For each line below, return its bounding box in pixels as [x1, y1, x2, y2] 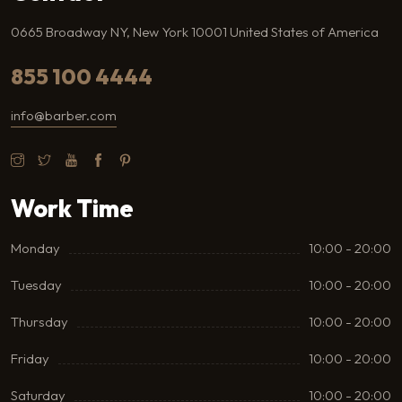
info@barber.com [11, 106, 117, 124]
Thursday [11, 312, 68, 330]
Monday [11, 239, 60, 257]
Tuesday [11, 275, 62, 293]
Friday [11, 349, 49, 367]
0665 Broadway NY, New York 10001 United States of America [11, 22, 379, 40]
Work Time [11, 192, 134, 223]
